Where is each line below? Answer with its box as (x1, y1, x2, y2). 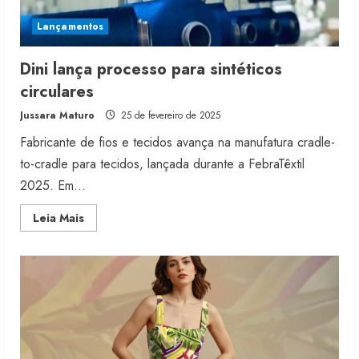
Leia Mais (33, 210, 84, 227)
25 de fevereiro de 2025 (118, 108, 220, 123)
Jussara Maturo (20, 108, 95, 123)
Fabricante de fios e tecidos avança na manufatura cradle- (20, 133, 335, 152)
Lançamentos (37, 19, 104, 34)
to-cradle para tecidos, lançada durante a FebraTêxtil (20, 155, 305, 174)
